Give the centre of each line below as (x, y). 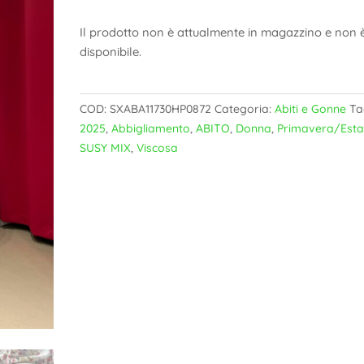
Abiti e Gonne (311, 109)
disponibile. (111, 52)
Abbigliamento (151, 129)
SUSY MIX (106, 148)
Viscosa (158, 148)
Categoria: (245, 109)
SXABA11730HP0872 (161, 109)
